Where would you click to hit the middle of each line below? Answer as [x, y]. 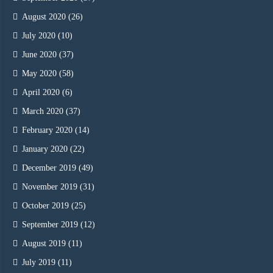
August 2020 [44, 17]
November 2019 [50, 187]
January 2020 [45, 149]
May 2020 [39, 74]
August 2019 [44, 244]
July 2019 [39, 263]
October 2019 [45, 206]
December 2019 [49, 168]
